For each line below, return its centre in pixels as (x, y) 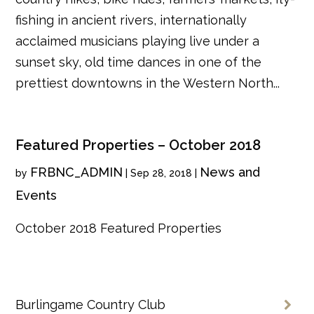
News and (230, 172)
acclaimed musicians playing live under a (138, 41)
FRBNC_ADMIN (77, 172)
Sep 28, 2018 (162, 173)
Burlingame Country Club (91, 304)
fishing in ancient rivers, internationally (131, 20)
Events (36, 195)
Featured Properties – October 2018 (138, 145)
